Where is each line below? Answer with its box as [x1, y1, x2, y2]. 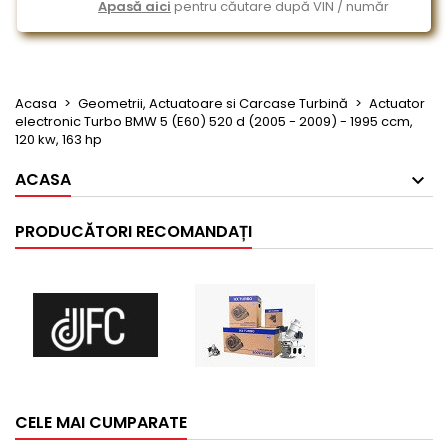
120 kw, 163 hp [15, 130, 102, 149]
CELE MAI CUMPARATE [15, 411, 187, 434]
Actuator [369, 94, 425, 113]
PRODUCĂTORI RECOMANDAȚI [15, 220, 252, 243]
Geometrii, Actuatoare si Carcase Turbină [78, 94, 348, 113]
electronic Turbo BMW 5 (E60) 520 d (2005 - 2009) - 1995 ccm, [15, 112, 413, 131]
